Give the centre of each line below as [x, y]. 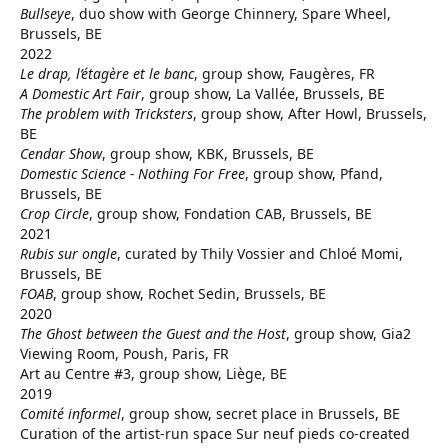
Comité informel [70, 413]
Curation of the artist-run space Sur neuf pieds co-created [215, 433]
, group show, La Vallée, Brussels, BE [263, 93]
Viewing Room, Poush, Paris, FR [124, 353]
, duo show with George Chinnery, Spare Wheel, [231, 13]
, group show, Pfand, [314, 173]
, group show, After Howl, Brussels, [310, 113]
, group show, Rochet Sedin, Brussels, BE [189, 293]
